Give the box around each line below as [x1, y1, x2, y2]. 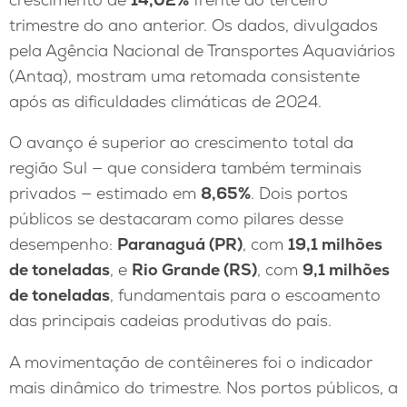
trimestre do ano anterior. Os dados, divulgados [9, 14, 378, 35]
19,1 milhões [288, 233, 382, 255]
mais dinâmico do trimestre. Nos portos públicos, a [9, 376, 398, 398]
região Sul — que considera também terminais [9, 157, 362, 179]
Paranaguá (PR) [117, 233, 243, 255]
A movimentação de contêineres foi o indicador [9, 351, 372, 372]
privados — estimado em [9, 183, 201, 204]
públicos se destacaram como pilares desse [9, 208, 343, 230]
